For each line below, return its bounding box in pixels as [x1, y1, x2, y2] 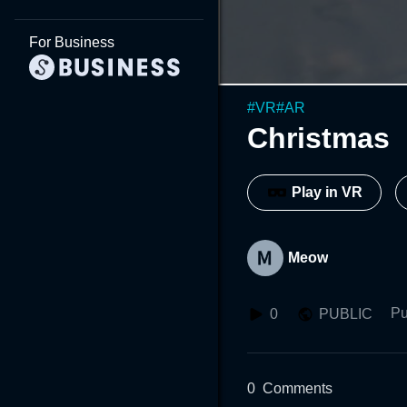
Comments [263, 380, 333, 396]
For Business [29, 35, 114, 50]
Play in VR [292, 184, 362, 201]
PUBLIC [319, 305, 372, 322]
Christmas [247, 121, 390, 154]
